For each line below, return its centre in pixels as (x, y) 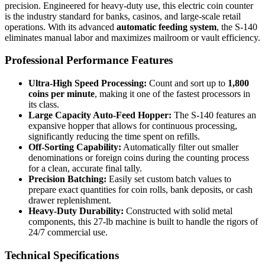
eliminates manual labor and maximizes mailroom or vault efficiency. (132, 37)
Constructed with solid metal (178, 211)
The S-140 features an (214, 115)
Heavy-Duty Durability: (76, 211)
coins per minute (62, 94)
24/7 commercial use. (68, 232)
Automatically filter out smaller (180, 147)
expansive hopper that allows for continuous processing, (133, 126)
